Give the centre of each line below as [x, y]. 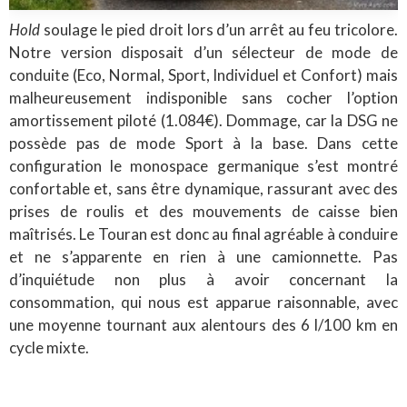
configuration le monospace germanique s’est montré [203, 165]
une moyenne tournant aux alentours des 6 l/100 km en [203, 324]
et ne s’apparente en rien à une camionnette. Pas [203, 256]
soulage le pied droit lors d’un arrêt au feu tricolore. [219, 29]
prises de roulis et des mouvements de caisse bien [203, 211]
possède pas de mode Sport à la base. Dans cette [203, 143]
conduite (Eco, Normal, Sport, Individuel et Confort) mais [203, 74]
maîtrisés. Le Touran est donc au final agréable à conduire [203, 233]
